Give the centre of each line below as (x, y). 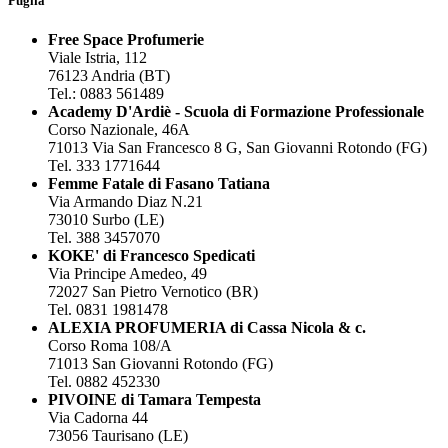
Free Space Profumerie (126, 39)
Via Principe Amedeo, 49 (127, 273)
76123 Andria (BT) (109, 75)
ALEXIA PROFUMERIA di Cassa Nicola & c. (207, 327)
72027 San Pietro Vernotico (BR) (153, 291)
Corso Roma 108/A (110, 345)
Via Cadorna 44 (98, 417)
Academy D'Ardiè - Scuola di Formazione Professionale (236, 111)
